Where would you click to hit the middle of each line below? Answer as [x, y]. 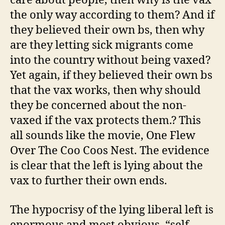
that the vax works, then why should [105, 90]
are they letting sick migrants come [102, 45]
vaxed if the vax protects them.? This [105, 121]
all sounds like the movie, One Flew [103, 136]
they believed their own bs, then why [107, 30]
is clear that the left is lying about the [106, 166]
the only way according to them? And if [112, 15]
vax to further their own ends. [89, 181]
